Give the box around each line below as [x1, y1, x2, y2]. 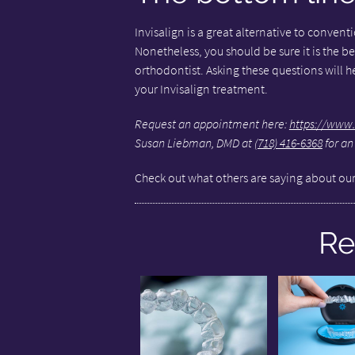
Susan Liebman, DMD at [134, 135, 254, 151]
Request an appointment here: [134, 116, 289, 132]
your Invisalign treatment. [134, 81, 268, 97]
